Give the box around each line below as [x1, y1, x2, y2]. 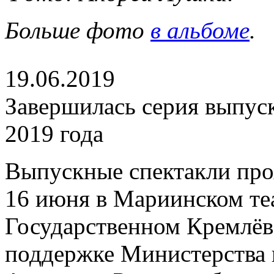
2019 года [5, 120, 103, 147]
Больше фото [5, 17, 150, 43]
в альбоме [150, 17, 250, 43]
